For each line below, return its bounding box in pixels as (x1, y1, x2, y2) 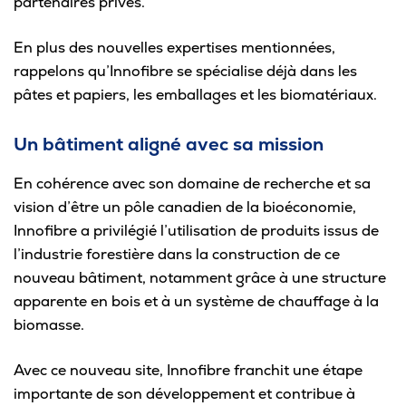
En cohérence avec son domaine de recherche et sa (14, 173, 371, 193)
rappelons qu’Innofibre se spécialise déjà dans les (14, 61, 357, 81)
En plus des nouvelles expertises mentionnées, (14, 37, 335, 57)
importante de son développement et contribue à (14, 383, 355, 403)
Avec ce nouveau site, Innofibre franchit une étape (14, 360, 362, 380)
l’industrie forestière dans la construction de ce (14, 244, 340, 264)
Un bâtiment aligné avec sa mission (14, 131, 324, 156)
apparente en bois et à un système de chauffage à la (14, 291, 379, 311)
